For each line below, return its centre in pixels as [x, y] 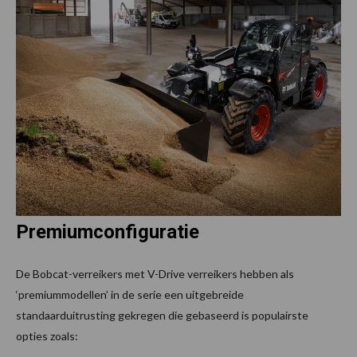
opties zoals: [47, 335]
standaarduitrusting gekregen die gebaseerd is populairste [162, 315]
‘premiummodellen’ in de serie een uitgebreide [130, 294]
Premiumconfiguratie [108, 231]
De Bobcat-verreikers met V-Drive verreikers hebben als [155, 273]
